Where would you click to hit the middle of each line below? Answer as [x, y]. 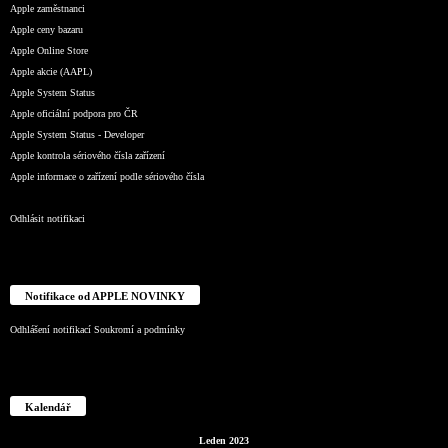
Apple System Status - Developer [77, 135]
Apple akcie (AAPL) [51, 72]
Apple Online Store [49, 51]
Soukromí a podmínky [139, 330]
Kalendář [48, 407]
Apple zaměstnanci [47, 9]
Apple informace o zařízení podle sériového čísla [107, 177]
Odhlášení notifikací [50, 330]
